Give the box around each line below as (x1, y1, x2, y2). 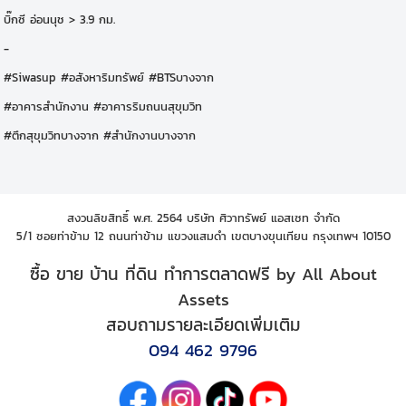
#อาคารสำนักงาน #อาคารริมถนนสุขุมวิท (4, 97, 203, 115)
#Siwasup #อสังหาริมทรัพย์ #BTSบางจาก (4, 68, 215, 86)
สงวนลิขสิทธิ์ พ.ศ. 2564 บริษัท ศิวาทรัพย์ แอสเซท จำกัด (66, 208, 340, 227)
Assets (177, 286, 229, 313)
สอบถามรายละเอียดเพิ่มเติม (105, 312, 301, 338)
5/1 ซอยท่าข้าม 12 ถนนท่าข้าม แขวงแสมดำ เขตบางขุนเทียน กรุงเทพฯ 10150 (15, 226, 391, 245)
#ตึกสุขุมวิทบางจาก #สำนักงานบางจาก (4, 126, 197, 144)
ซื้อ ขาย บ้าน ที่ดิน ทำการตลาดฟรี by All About (29, 261, 377, 287)
